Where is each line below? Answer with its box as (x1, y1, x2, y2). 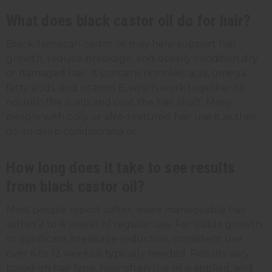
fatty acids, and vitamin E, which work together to (6, 81, 245, 93)
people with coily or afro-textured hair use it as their (6, 110, 258, 123)
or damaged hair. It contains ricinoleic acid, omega (6, 67, 246, 79)
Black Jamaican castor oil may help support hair (6, 38, 237, 50)
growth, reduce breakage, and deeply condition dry (6, 52, 258, 64)
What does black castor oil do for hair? (6, 11, 251, 30)
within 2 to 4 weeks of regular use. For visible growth (6, 218, 262, 230)
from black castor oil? (6, 177, 145, 195)
